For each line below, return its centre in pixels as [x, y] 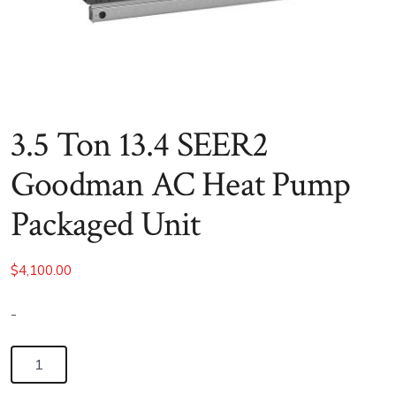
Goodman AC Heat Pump [180, 185]
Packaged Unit [105, 225]
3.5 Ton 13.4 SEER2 [139, 145]
